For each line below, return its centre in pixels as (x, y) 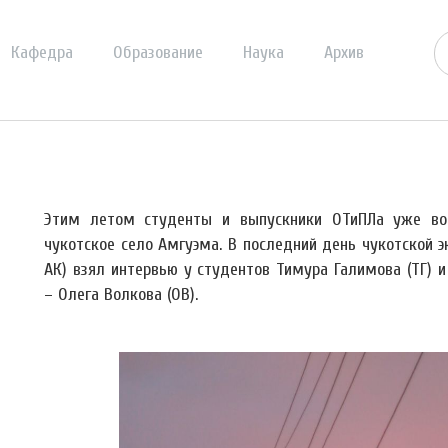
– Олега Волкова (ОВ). (121, 294)
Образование (158, 52)
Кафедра (42, 52)
